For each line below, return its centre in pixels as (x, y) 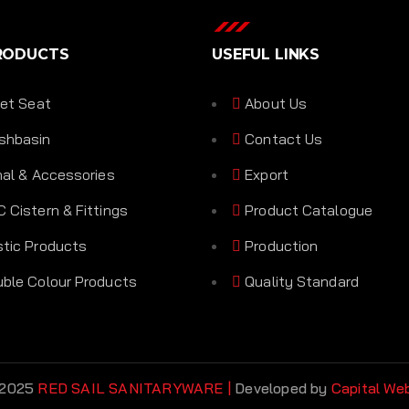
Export (267, 174)
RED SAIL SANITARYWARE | (132, 388)
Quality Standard (302, 281)
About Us (276, 103)
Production (282, 246)
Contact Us (284, 139)
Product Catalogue (309, 210)
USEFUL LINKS (266, 54)
